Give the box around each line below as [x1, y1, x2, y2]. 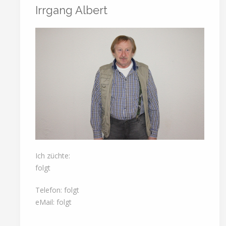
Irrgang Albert [35, 3, 107, 17]
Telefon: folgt [35, 185, 79, 195]
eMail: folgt [35, 197, 72, 207]
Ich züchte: [35, 150, 70, 160]
